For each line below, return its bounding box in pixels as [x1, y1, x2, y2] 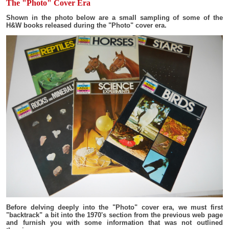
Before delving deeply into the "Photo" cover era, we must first [6, 203, 223, 212]
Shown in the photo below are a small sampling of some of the [6, 14, 223, 21]
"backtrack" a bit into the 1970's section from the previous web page [6, 211, 223, 219]
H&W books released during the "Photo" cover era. [6, 21, 167, 29]
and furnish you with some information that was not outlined [6, 219, 223, 227]
